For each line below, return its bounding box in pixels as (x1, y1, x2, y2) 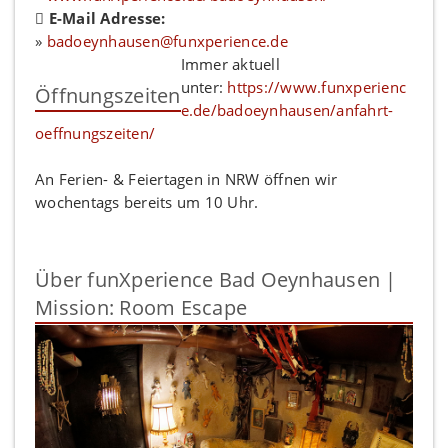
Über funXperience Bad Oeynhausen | (35, 266, 397, 294)
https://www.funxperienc (227, 77, 406, 98)
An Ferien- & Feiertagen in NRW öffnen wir (35, 169, 338, 190)
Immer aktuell (180, 54, 280, 75)
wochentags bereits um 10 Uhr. (35, 192, 259, 213)
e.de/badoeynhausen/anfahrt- (180, 100, 394, 121)
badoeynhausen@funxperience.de (46, 31, 288, 52)
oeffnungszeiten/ (35, 123, 155, 144)
